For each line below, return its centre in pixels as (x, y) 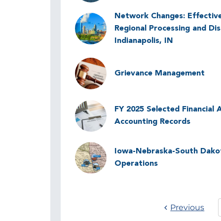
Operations (136, 164)
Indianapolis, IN (144, 41)
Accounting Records (152, 122)
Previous (187, 207)
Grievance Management (159, 74)
